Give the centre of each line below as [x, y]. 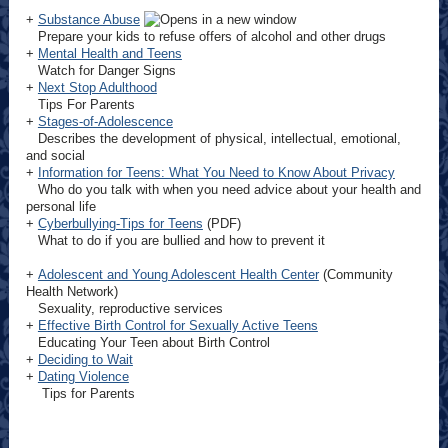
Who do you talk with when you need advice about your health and [223, 189]
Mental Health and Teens [109, 53]
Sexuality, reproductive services [124, 308]
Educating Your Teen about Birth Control [153, 342]
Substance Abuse [88, 19]
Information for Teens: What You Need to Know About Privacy [216, 172]
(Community [355, 274]
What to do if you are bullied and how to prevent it [175, 240]
